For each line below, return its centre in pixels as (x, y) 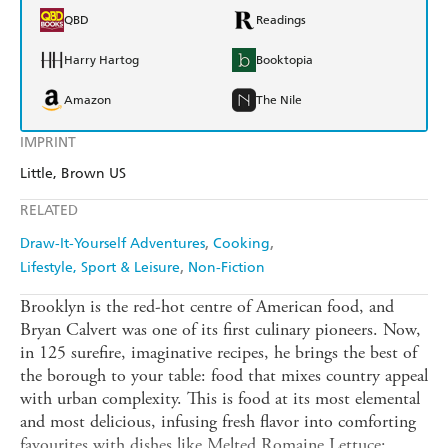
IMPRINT (48, 143)
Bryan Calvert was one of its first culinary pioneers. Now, (220, 330)
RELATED (49, 211)
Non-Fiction (226, 268)
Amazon (87, 100)
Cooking (241, 244)
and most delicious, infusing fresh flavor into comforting (218, 422)
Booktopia (284, 60)
